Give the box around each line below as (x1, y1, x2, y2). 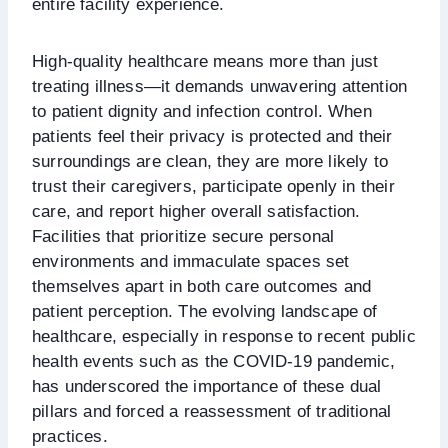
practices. (32, 426, 108, 446)
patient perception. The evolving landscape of (32, 301, 378, 321)
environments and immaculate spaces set (32, 251, 350, 271)
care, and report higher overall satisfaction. (32, 201, 361, 221)
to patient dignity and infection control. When (32, 101, 372, 121)
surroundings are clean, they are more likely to (32, 151, 388, 171)
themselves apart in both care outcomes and (32, 276, 372, 296)
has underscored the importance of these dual (32, 376, 382, 396)
